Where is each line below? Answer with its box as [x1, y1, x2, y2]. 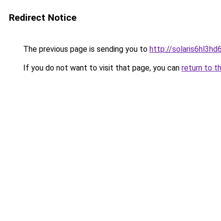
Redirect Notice [9, 12, 76, 23]
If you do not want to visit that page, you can [21, 63, 182, 73]
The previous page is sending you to [21, 44, 149, 54]
